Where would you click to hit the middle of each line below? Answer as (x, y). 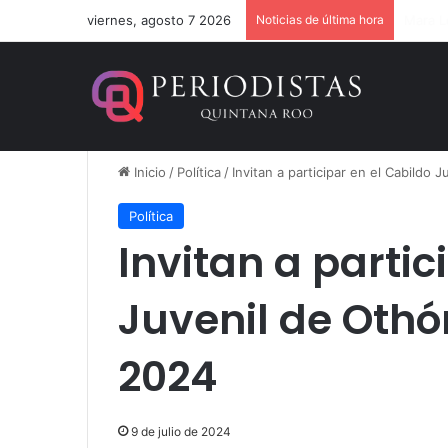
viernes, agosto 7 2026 (159, 20)
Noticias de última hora (320, 19)
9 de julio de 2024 (181, 431)
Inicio (148, 172)
